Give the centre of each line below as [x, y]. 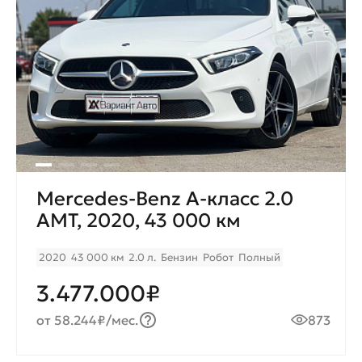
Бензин [179, 258]
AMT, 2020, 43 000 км [139, 221]
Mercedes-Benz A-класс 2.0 [165, 199]
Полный [259, 258]
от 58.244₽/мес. [88, 320]
